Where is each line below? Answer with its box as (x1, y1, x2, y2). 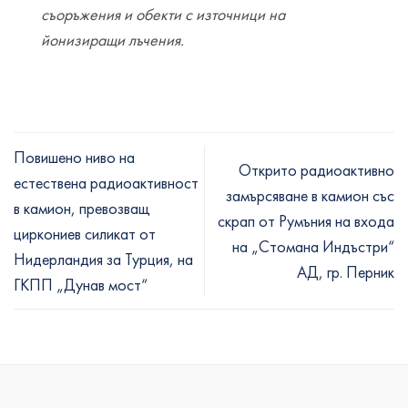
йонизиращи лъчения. (41, 29, 184, 51)
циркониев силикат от (14, 222, 156, 244)
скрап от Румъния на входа (218, 209, 394, 231)
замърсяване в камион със (226, 184, 394, 206)
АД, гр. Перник (297, 260, 394, 282)
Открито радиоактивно (239, 158, 394, 180)
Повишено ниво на (14, 146, 135, 168)
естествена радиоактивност (14, 171, 199, 193)
